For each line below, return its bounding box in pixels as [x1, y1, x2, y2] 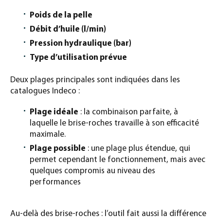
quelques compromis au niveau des [30, 167, 155, 176]
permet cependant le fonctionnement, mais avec [30, 156, 205, 164]
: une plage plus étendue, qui [86, 145, 190, 153]
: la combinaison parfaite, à [78, 108, 178, 117]
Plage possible [30, 145, 86, 153]
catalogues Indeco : [10, 87, 80, 96]
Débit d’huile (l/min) [30, 25, 106, 34]
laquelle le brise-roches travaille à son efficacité [30, 119, 199, 128]
